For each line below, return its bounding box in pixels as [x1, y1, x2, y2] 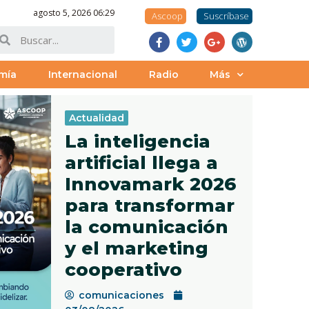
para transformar [64, 195, 235, 217]
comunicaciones [78, 289, 164, 301]
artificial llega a [64, 152, 218, 174]
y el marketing [64, 237, 208, 259]
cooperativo [64, 259, 182, 281]
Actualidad [68, 112, 124, 124]
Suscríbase [203, 10, 249, 22]
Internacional [48, 68, 117, 81]
